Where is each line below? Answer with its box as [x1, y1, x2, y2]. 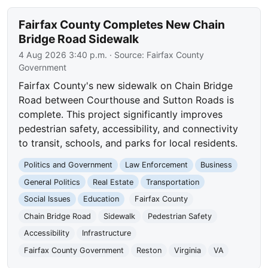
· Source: [107, 50, 147, 60]
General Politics [24, 177, 81, 187]
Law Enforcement [124, 160, 188, 170]
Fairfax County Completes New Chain [19, 17, 226, 32]
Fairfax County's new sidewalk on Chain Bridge [19, 80, 233, 92]
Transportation [145, 177, 199, 187]
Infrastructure [81, 229, 131, 238]
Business [200, 160, 232, 170]
